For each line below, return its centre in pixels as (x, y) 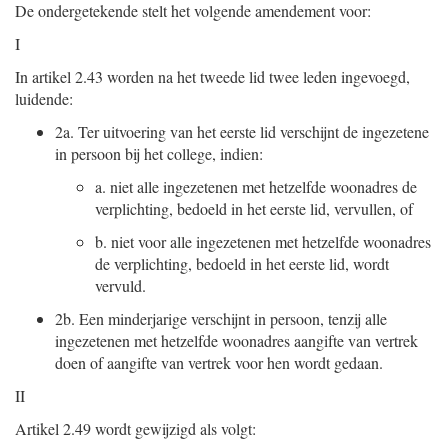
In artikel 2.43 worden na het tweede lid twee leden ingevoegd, (212, 76)
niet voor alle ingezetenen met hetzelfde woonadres (271, 241)
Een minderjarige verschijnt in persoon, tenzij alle (231, 318)
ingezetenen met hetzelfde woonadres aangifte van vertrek (236, 340)
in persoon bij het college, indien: (159, 153)
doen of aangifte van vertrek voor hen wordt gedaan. (219, 362)
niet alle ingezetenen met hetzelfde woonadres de (263, 186)
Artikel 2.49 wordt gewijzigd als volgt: (135, 428)
